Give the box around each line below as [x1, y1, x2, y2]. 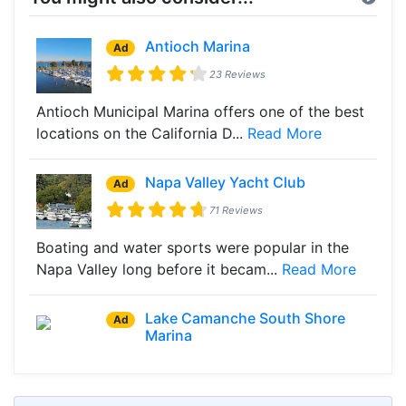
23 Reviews [209, 67, 266, 81]
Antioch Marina [145, 36, 251, 55]
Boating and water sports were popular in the [36, 238, 349, 257]
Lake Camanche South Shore [145, 309, 346, 328]
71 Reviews [209, 203, 264, 217]
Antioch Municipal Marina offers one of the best [36, 101, 364, 121]
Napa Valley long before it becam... [36, 260, 282, 279]
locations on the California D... [36, 123, 247, 142]
